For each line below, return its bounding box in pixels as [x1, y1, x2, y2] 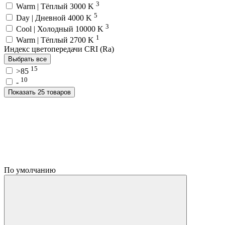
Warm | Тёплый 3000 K [16, 2, 96, 11]
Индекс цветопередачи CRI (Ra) [4, 45, 114, 54]
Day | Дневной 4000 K [16, 13, 94, 22]
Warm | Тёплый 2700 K [16, 36, 96, 45]
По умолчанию [4, 166, 58, 175]
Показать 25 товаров [38, 88, 71, 96]
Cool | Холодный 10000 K [16, 25, 105, 34]
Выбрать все [8, 55, 47, 63]
